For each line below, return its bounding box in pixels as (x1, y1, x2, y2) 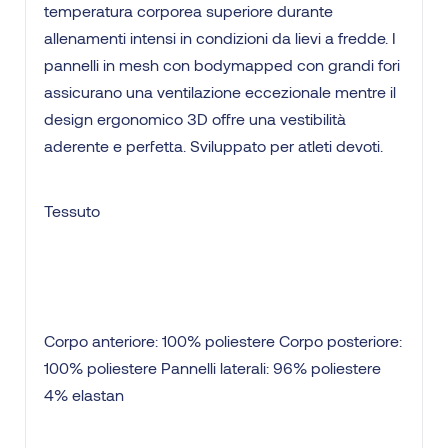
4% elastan (44, 385, 124, 405)
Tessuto (44, 201, 100, 221)
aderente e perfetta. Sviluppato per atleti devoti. (44, 136, 383, 156)
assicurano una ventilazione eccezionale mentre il (44, 82, 396, 102)
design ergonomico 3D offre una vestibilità (44, 109, 346, 129)
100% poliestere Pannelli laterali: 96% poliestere (44, 358, 381, 378)
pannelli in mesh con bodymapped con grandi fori (44, 55, 400, 75)
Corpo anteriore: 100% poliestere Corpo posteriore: (44, 331, 402, 351)
